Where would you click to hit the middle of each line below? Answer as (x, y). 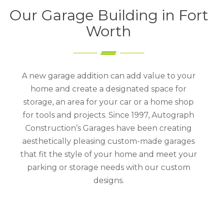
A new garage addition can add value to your (108, 76)
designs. (108, 180)
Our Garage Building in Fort (108, 15)
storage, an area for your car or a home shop (108, 102)
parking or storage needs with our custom (108, 167)
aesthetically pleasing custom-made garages (108, 141)
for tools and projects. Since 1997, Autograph (108, 115)
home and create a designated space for (108, 89)
